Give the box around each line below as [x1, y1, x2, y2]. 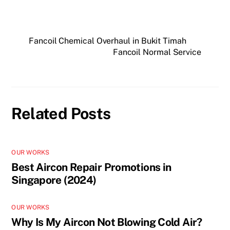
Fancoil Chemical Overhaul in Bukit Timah [29, 35, 186, 46]
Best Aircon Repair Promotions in [11, 160, 171, 174]
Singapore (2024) [11, 173, 97, 186]
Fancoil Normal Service [112, 47, 201, 57]
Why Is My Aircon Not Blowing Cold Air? [11, 216, 202, 229]
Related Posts [11, 104, 111, 123]
